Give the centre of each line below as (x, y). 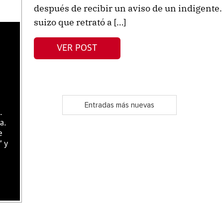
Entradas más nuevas (119, 105)
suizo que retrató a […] (80, 22)
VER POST (77, 48)
